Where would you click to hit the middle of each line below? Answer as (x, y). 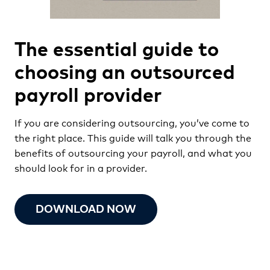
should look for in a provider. (81, 167)
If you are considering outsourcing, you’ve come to (132, 122)
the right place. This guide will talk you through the (133, 137)
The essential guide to (117, 47)
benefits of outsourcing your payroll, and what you (133, 152)
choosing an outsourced (125, 70)
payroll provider (88, 93)
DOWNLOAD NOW (86, 208)
